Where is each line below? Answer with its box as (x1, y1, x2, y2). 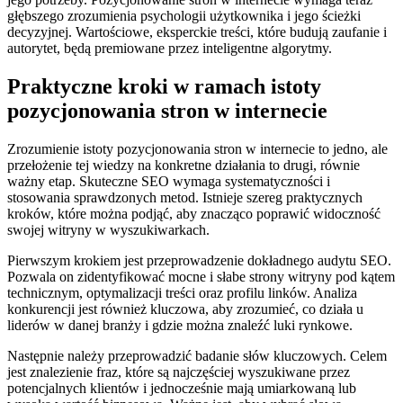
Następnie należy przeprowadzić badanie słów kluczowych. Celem (7, 348, 387, 364)
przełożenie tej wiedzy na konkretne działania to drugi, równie (7, 157, 360, 174)
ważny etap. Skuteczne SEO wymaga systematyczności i (7, 174, 330, 190)
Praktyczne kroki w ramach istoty (7, 75, 321, 99)
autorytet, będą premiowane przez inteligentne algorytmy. (7, 40, 332, 57)
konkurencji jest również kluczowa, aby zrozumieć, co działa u (7, 301, 363, 318)
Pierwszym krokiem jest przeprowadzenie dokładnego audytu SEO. (7, 253, 391, 269)
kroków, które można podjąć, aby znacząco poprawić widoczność (7, 206, 381, 222)
